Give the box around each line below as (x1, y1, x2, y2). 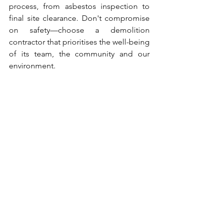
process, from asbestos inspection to (9, 1, 150, 11)
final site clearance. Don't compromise (9, 13, 150, 23)
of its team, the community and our (9, 49, 150, 58)
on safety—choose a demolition (9, 25, 150, 35)
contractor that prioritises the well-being (9, 37, 150, 47)
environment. (9, 61, 55, 70)
